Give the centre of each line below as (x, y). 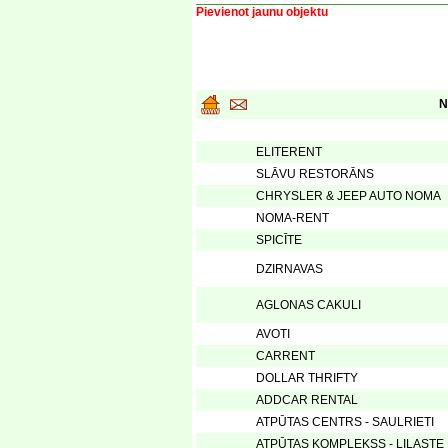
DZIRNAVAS (289, 269)
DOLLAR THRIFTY (307, 378)
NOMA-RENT (292, 218)
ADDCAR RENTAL (307, 400)
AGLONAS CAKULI (308, 305)
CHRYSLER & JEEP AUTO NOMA (348, 196)
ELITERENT (289, 152)
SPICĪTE (279, 240)
